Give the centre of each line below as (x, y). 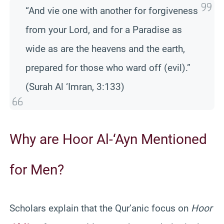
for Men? (37, 169)
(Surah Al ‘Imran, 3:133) (75, 86)
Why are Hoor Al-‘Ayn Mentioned (108, 139)
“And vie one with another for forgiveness (112, 10)
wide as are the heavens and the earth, (105, 48)
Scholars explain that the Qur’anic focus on (100, 208)
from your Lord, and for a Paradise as (104, 29)
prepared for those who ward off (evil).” (108, 67)
